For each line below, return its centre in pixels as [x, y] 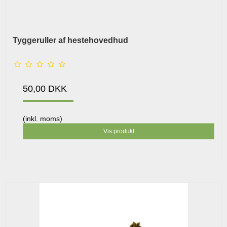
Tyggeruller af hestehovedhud [70, 40]
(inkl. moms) [43, 118]
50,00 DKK [45, 88]
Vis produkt [119, 131]
